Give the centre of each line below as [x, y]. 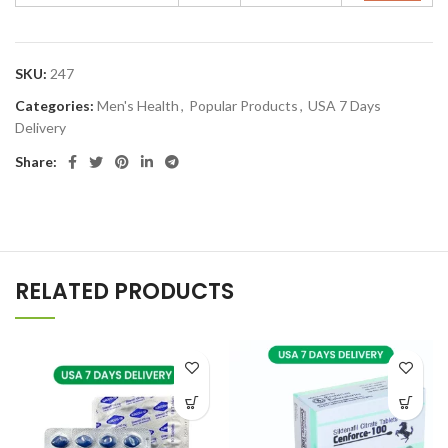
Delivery [40, 127]
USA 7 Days [344, 105]
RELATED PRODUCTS [124, 291]
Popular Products [243, 105]
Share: [36, 161]
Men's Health [138, 105]
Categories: [54, 105]
